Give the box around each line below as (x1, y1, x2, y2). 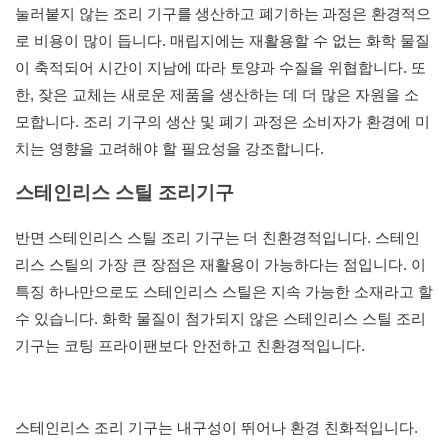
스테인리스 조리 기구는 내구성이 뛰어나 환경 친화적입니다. (15, 419, 418, 437)
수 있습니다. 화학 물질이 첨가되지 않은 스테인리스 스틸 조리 (15, 310, 426, 328)
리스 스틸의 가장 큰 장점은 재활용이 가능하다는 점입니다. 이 (15, 256, 426, 274)
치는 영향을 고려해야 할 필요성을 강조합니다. (15, 140, 324, 158)
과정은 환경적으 (322, 5, 431, 23)
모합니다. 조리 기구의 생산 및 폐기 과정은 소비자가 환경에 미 (15, 113, 430, 131)
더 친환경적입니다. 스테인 (243, 229, 420, 247)
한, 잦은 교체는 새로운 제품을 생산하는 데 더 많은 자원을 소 (15, 86, 419, 104)
